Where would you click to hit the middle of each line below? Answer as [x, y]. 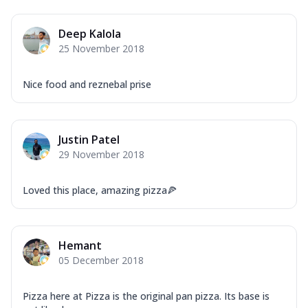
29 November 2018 [101, 154]
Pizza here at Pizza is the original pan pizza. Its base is [146, 296]
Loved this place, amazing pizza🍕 [100, 190]
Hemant [80, 245]
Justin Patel [89, 139]
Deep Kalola [90, 33]
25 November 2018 [101, 48]
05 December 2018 [101, 260]
